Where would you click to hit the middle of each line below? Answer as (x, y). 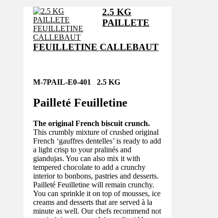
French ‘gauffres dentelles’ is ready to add (97, 141)
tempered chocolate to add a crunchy (89, 167)
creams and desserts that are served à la (93, 202)
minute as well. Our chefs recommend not (97, 211)
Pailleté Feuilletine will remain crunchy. (94, 185)
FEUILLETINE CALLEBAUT (96, 47)
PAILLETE (126, 22)
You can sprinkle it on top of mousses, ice (97, 194)
